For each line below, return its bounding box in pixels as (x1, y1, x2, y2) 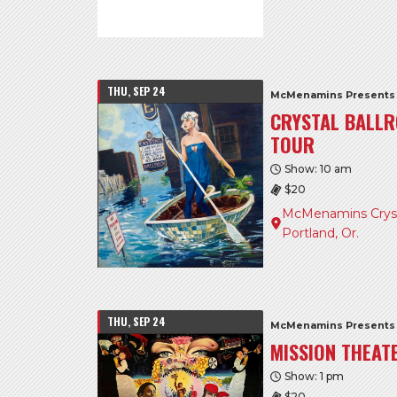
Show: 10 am (284, 162, 353, 176)
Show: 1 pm (284, 369, 345, 383)
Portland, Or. (282, 225, 360, 242)
